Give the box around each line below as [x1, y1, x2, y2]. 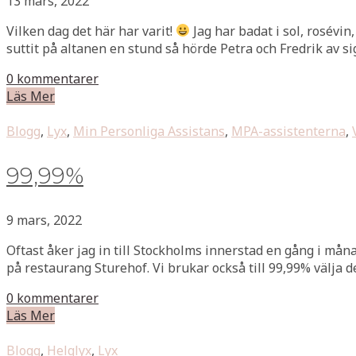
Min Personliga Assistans [73, 122, 225, 140]
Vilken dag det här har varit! [6, 21, 176, 40]
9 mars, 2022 [6, 211, 82, 229]
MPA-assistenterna [231, 122, 346, 140]
